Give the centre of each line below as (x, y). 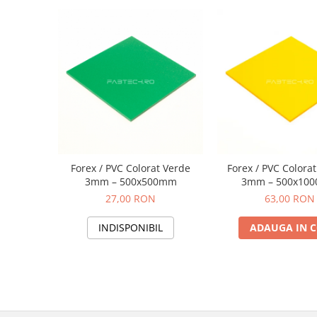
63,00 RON (290, 199)
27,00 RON (131, 199)
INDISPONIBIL (131, 228)
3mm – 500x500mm (131, 182)
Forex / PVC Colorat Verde (131, 168)
